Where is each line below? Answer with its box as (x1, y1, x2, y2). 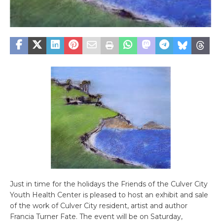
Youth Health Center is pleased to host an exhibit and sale (10, 190, 208, 200)
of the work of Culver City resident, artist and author (10, 201, 187, 211)
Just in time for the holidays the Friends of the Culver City (10, 180, 208, 189)
